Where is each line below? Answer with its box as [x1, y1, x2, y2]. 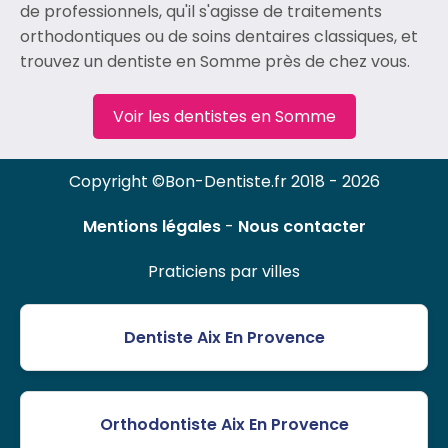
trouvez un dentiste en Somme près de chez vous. [20, 50, 410, 74]
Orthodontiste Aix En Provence [99, 413, 349, 437]
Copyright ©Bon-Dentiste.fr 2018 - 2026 [68, 170, 380, 194]
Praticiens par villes [148, 260, 300, 284]
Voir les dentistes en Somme [112, 105, 336, 129]
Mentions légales [82, 215, 221, 239]
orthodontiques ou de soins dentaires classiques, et [20, 25, 418, 49]
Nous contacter [237, 215, 366, 239]
